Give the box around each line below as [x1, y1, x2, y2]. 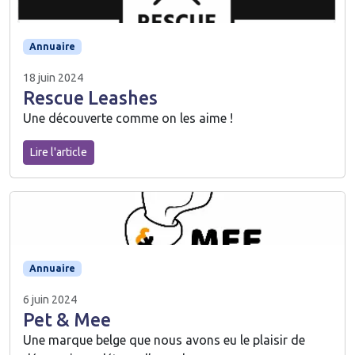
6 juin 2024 [23, 293, 77, 307]
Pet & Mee [23, 309, 111, 330]
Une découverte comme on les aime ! [23, 110, 233, 125]
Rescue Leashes [23, 86, 158, 108]
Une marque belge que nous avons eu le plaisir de [23, 333, 305, 348]
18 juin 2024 [23, 71, 83, 84]
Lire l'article [30, 145, 87, 158]
